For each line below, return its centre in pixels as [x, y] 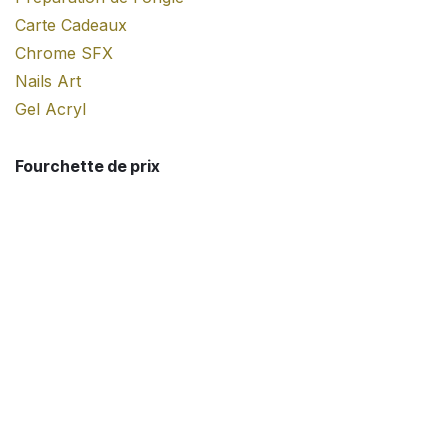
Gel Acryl [50, 109]
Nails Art [48, 81]
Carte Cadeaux [71, 25]
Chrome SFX [64, 53]
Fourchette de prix [87, 166]
